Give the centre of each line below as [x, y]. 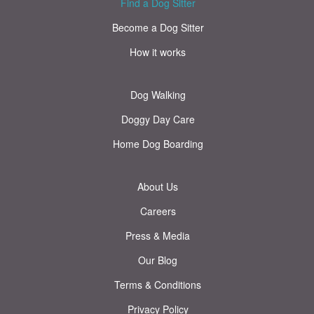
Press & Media [158, 235]
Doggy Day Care [158, 119]
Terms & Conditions [158, 284]
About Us [158, 186]
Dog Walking [158, 94]
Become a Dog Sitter [158, 27]
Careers [158, 211]
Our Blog [158, 260]
